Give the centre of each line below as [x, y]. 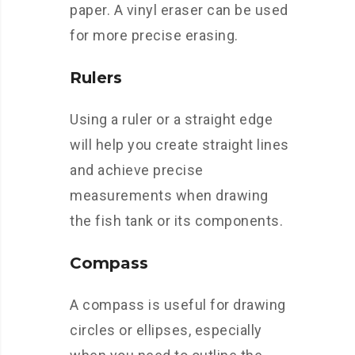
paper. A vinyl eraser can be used [179, 10]
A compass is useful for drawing [178, 305]
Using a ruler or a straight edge [171, 120]
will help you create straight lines [179, 145]
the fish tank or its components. [176, 221]
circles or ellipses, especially [166, 330]
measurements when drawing [169, 196]
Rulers [96, 78]
